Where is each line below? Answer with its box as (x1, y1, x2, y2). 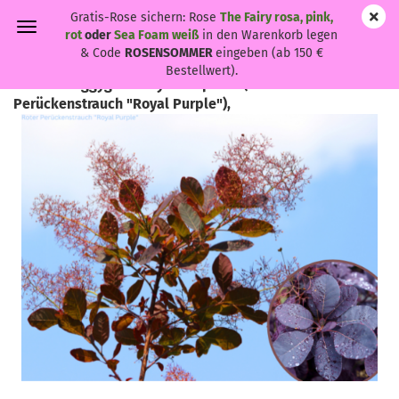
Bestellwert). (165, 63, 238, 78)
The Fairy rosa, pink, (219, 10, 333, 25)
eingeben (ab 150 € (215, 45, 323, 61)
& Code (79, 45, 125, 61)
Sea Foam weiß (114, 28, 199, 43)
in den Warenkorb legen (199, 28, 338, 43)
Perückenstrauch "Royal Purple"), (13, 95, 231, 112)
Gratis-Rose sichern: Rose (69, 10, 220, 25)
